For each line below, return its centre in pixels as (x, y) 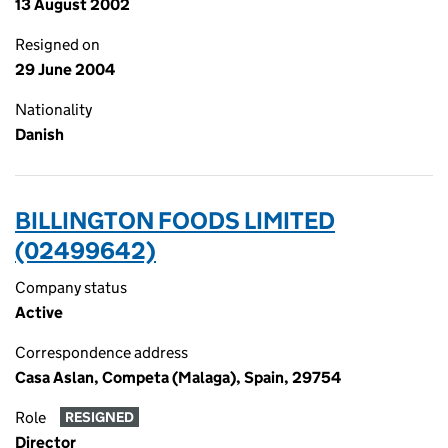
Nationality (53, 109)
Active (39, 312)
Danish (39, 134)
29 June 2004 (65, 69)
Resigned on (57, 44)
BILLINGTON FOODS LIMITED (175, 220)
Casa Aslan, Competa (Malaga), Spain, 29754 (178, 377)
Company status (71, 287)
